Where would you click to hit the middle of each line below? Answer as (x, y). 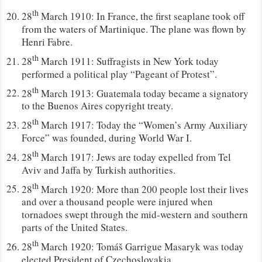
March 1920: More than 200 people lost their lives (144, 189)
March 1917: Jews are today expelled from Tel (135, 157)
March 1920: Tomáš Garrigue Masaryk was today (142, 246)
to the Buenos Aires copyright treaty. (98, 106)
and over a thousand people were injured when (118, 202)
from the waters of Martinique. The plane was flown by (134, 29)
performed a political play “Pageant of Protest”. (120, 74)
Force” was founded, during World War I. (107, 137)
